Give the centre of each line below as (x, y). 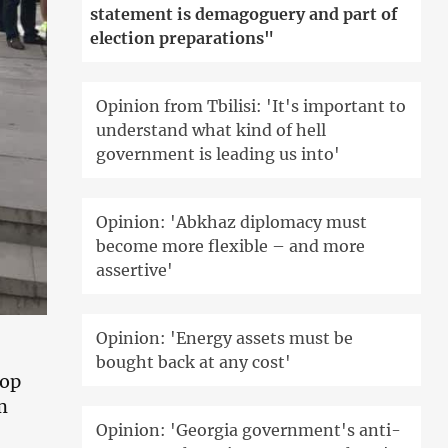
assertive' (135, 270)
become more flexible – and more (231, 246)
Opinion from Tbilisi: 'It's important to (251, 106)
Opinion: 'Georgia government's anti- (249, 430)
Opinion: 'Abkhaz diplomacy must (232, 222)
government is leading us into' (218, 154)
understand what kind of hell (211, 130)
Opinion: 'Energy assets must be (225, 338)
